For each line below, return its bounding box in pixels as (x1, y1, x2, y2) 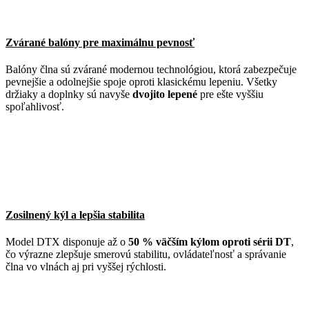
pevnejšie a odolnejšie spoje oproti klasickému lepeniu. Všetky (6, 76, 277, 88)
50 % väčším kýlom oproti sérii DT (128, 235, 291, 248)
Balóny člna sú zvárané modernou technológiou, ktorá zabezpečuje (6, 63, 297, 76)
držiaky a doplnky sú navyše (6, 88, 132, 101)
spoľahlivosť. (6, 101, 64, 113)
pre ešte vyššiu (197, 88, 263, 101)
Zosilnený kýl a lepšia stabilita (6, 208, 145, 221)
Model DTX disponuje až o (6, 235, 128, 248)
